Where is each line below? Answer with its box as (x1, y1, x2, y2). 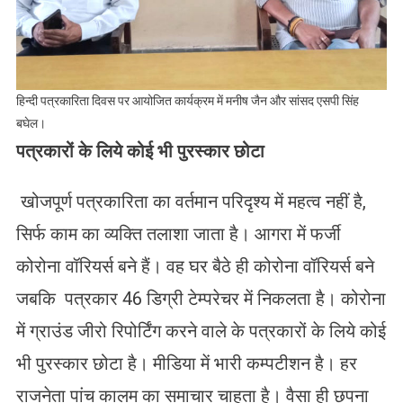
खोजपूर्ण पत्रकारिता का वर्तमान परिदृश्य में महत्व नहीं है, (15, 191, 366, 212)
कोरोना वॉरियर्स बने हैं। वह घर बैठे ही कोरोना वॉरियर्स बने (15, 255, 374, 277)
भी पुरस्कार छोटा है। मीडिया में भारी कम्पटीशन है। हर (15, 353, 357, 374)
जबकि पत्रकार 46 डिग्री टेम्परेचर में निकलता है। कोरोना (15, 288, 386, 309)
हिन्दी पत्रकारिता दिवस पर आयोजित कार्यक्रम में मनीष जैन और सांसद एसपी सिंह (15, 94, 359, 108)
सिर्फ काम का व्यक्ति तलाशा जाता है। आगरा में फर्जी (15, 223, 341, 245)
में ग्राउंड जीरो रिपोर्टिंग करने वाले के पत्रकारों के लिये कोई (15, 320, 386, 342)
